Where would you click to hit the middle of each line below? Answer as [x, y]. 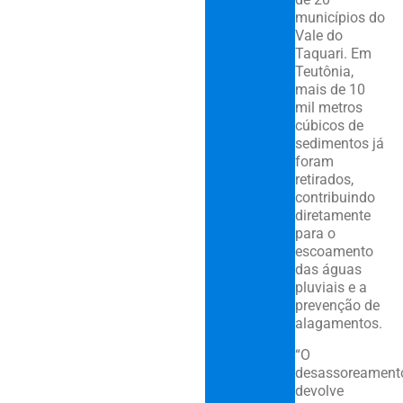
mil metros [328, 108]
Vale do [318, 36]
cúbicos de [329, 126]
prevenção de [337, 306]
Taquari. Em [333, 54]
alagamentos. [338, 324]
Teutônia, [324, 72]
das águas [328, 270]
